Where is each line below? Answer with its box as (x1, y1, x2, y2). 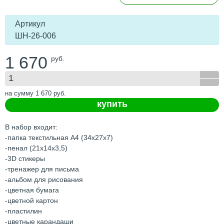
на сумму (5, 89, 35, 97)
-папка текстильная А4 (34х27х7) (5, 133, 113, 141)
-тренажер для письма (5, 164, 79, 173)
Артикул (15, 19, 45, 28)
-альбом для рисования (5, 175, 83, 183)
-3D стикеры (5, 154, 45, 162)
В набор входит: (5, 122, 57, 131)
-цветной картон (5, 196, 58, 204)
